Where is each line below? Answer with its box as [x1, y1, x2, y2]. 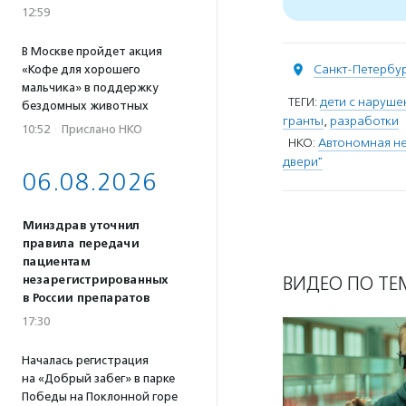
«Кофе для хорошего [22, 63, 140, 76]
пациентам [22, 255, 90, 269]
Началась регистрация [22, 353, 149, 367]
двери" [283, 154, 323, 169]
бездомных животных [22, 99, 149, 112]
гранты [283, 113, 324, 129]
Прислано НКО [62, 122, 142, 136]
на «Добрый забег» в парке [22, 372, 175, 385]
